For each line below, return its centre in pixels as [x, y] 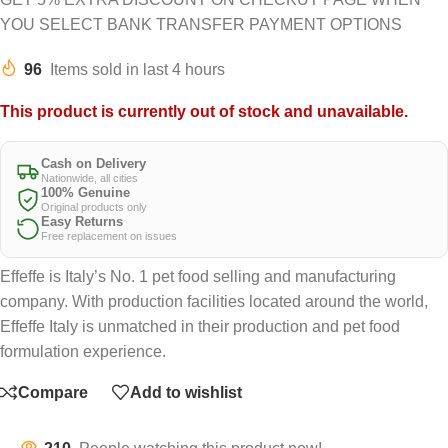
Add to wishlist [186, 392]
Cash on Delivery [93, 163]
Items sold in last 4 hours [137, 69]
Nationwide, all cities [89, 178]
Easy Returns [82, 221]
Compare [53, 392]
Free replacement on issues [109, 236]
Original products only [94, 207]
